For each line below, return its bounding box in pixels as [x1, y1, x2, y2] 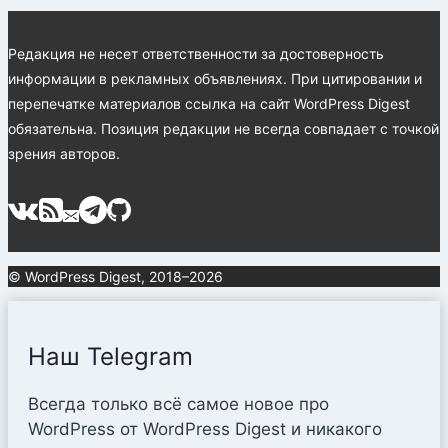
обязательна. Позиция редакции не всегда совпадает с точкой [8, 120, 439, 138]
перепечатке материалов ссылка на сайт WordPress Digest [8, 95, 410, 113]
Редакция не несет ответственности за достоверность [8, 45, 384, 63]
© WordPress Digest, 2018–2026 [8, 268, 223, 286]
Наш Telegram [28, 342, 193, 372]
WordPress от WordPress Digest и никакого [28, 419, 382, 440]
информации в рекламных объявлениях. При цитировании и [8, 70, 422, 88]
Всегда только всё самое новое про [28, 394, 329, 415]
